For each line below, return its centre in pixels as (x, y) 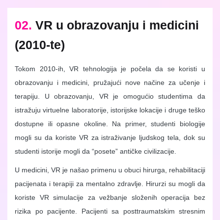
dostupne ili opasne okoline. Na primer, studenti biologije (110, 124)
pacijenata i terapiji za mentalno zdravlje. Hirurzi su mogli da (110, 184)
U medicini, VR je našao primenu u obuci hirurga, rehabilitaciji (110, 170)
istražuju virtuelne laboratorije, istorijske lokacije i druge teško (110, 110)
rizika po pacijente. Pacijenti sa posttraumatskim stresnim (110, 211)
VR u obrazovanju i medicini (117, 25)
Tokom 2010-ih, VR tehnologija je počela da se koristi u (110, 69)
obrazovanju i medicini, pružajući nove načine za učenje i (110, 83)
